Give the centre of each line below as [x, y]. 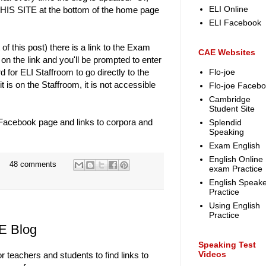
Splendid [225, 123]
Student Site [232, 109]
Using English [234, 206]
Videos [212, 254]
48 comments [33, 165]
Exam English [234, 146]
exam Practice [235, 169]
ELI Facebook [235, 23]
